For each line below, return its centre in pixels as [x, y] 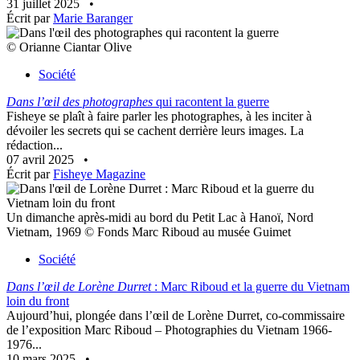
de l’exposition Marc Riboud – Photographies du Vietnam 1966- [169, 330]
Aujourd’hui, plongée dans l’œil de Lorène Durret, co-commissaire [176, 316]
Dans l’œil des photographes [80, 102]
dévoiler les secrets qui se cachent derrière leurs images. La [155, 131]
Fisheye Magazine [99, 174]
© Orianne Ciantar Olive [69, 47]
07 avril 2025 [42, 160]
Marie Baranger [93, 18]
